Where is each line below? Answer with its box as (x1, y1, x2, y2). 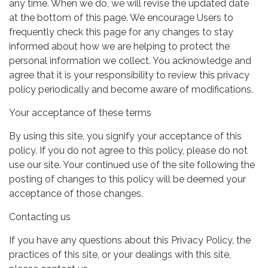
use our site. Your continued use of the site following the (9, 159, 255, 170)
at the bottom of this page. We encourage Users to (9, 11, 233, 23)
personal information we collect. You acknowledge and (9, 54, 251, 66)
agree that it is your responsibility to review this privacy (9, 69, 249, 81)
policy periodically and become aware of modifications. (9, 83, 253, 95)
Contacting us (9, 211, 71, 223)
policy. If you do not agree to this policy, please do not (9, 144, 248, 156)
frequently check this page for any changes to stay (9, 26, 233, 38)
